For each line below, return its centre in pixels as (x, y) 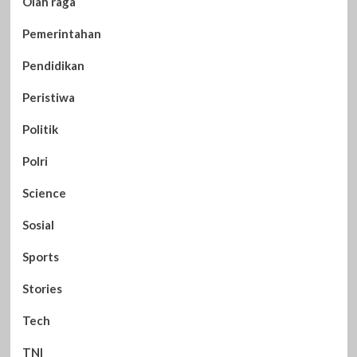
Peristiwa (48, 97)
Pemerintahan (61, 33)
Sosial (38, 224)
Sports (40, 256)
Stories (42, 288)
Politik (40, 129)
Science (44, 192)
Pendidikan (53, 65)
